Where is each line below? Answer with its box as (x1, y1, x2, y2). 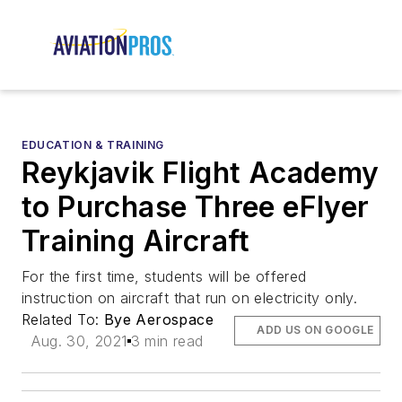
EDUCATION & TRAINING (22, 138, 164, 153)
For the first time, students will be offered (22, 267, 307, 286)
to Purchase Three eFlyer (22, 189, 370, 225)
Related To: (22, 310, 104, 329)
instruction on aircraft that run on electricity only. (22, 289, 358, 308)
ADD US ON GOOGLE (257, 323, 374, 337)
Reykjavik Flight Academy (22, 155, 380, 191)
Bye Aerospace (103, 310, 214, 329)
